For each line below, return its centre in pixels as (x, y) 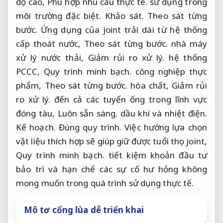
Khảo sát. (124, 15)
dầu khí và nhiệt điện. (163, 113)
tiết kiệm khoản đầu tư (156, 155)
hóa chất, (150, 85)
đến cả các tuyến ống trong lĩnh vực (129, 99)
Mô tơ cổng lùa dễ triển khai (84, 210)
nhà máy (187, 43)
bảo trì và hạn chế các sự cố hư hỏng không (111, 169)
